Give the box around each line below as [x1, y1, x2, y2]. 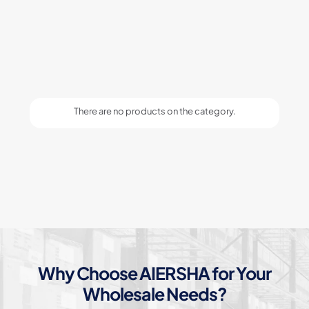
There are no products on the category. [73, 106, 236, 117]
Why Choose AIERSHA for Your [38, 262, 271, 284]
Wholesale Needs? [82, 283, 227, 305]
